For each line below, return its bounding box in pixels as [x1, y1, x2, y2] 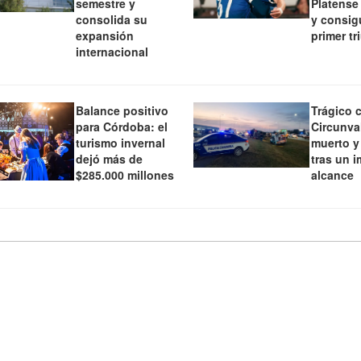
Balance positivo [75, 102, 168, 119]
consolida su [75, 11, 147, 28]
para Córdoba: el [75, 118, 168, 135]
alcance [311, 167, 355, 184]
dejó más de [75, 151, 143, 168]
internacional [75, 44, 148, 60]
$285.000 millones [75, 167, 174, 184]
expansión [75, 27, 134, 44]
